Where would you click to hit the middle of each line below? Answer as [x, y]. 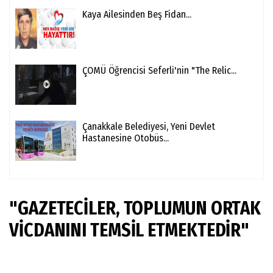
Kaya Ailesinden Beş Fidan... [137, 15]
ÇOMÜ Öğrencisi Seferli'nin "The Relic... [159, 71]
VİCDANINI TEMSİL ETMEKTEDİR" [129, 231]
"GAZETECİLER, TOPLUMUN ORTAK [135, 209]
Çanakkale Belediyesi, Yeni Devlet [149, 127]
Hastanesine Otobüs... [126, 138]
